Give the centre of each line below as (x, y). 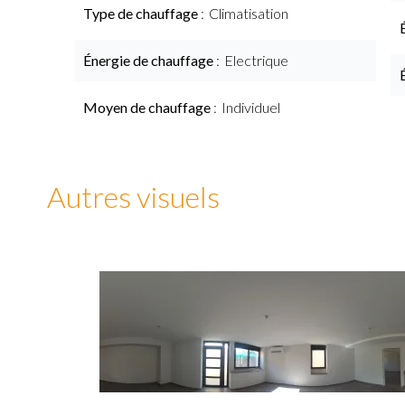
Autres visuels (133, 197)
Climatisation (249, 13)
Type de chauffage (142, 13)
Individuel (251, 107)
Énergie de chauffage (150, 60)
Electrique (256, 60)
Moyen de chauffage (148, 107)
